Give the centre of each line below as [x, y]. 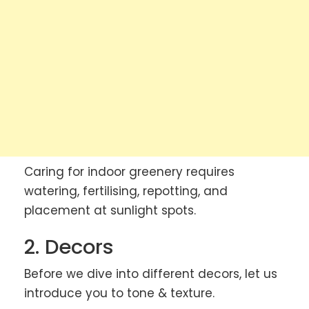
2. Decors [69, 247]
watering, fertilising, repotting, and [126, 191]
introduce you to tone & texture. [119, 293]
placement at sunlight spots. [110, 210]
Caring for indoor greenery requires [129, 171]
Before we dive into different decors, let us [151, 274]
